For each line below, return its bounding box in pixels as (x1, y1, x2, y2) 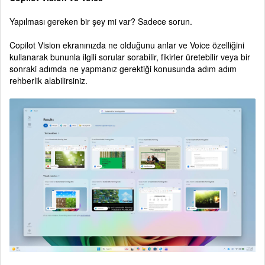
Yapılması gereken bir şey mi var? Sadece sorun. (9, 15, 192, 27)
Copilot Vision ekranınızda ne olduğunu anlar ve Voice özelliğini (9, 38, 244, 51)
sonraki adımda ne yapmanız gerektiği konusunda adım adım (9, 62, 237, 75)
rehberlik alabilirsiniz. (9, 74, 88, 86)
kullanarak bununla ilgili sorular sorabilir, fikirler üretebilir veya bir (9, 50, 250, 63)
